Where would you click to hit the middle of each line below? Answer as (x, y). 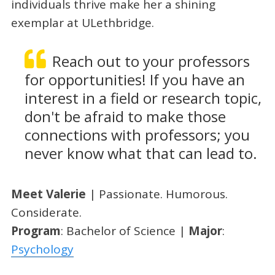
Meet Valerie (50, 194)
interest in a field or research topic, (143, 98)
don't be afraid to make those (125, 116)
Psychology (42, 249)
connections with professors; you (137, 135)
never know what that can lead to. (141, 153)
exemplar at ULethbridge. (82, 23)
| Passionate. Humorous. (158, 194)
